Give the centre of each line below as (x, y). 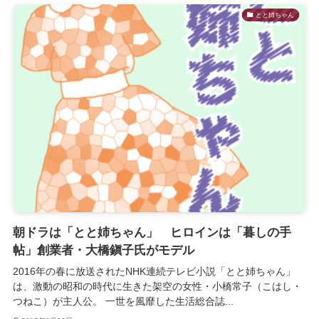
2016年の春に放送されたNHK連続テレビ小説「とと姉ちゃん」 (154, 271)
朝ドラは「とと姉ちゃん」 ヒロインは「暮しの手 (152, 232)
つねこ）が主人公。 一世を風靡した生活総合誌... (123, 301)
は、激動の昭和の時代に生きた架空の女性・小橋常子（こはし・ (157, 286)
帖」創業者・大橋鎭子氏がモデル (103, 250)
